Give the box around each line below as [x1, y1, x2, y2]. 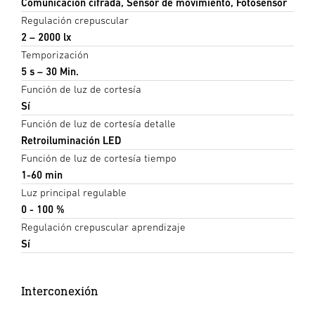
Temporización [21, 49, 89, 61]
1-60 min [21, 169, 63, 181]
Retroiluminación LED [21, 134, 121, 147]
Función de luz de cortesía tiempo [21, 152, 176, 165]
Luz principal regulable [21, 186, 127, 199]
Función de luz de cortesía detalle [21, 117, 176, 130]
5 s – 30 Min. [21, 65, 79, 78]
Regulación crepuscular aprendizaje [21, 221, 186, 233]
